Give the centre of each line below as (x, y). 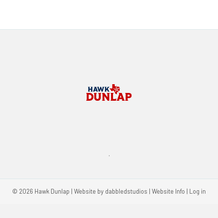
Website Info (168, 191)
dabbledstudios (126, 191)
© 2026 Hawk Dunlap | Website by (59, 191)
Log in (198, 191)
